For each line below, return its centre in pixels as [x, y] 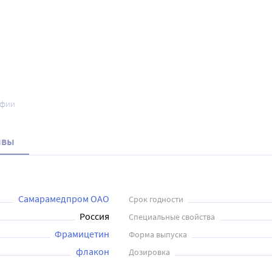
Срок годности [156, 199]
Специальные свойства [172, 217]
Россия [94, 216]
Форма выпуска [158, 234]
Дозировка [149, 252]
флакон [93, 251]
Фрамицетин [82, 234]
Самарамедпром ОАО [64, 199]
